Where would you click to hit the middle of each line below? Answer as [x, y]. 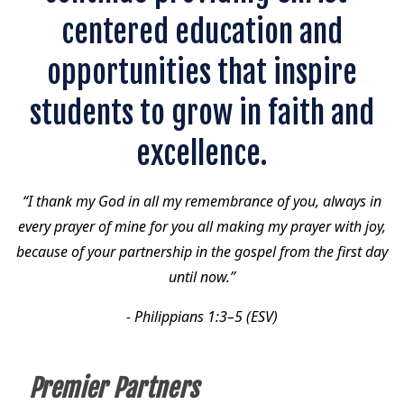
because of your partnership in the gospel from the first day [202, 252]
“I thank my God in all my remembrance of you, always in [202, 202]
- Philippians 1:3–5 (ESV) [202, 317]
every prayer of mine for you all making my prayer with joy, [202, 227]
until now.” [202, 277]
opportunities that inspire [202, 73]
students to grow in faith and [202, 113]
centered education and [202, 32]
